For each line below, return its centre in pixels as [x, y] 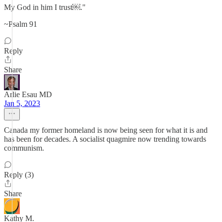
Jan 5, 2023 [22, 103]
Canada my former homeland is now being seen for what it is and [106, 130]
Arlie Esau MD [28, 94]
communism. [24, 148]
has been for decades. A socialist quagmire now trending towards [105, 139]
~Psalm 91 [21, 24]
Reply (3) [19, 175]
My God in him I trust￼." [45, 7]
